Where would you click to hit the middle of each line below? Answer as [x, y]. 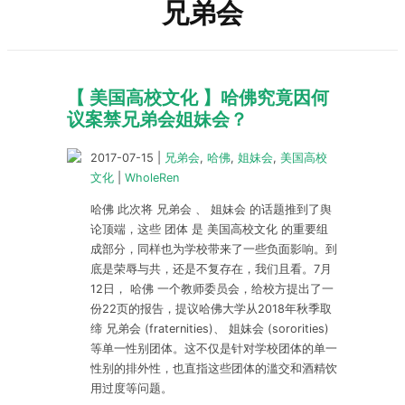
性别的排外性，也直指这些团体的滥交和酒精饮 [214, 368]
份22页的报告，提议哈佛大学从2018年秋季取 [211, 308]
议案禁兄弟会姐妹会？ [157, 119]
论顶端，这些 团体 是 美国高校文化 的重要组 [209, 229]
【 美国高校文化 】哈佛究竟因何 [198, 98]
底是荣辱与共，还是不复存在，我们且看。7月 [211, 268]
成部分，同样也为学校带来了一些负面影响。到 [214, 249]
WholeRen [152, 178]
